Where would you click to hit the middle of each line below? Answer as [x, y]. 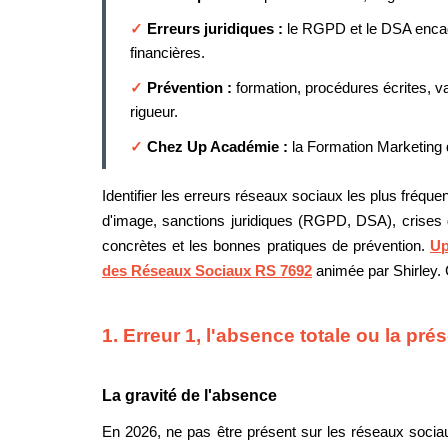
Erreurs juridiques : [217, 29]
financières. [167, 53]
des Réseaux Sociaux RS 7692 [207, 270]
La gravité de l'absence [189, 395]
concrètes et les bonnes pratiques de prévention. [266, 245]
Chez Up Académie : [219, 146]
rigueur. [154, 111]
